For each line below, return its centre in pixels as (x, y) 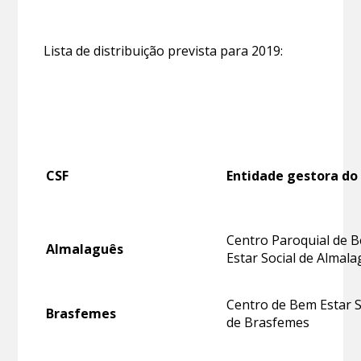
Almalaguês (85, 249)
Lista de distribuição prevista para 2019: (164, 50)
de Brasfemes (268, 322)
